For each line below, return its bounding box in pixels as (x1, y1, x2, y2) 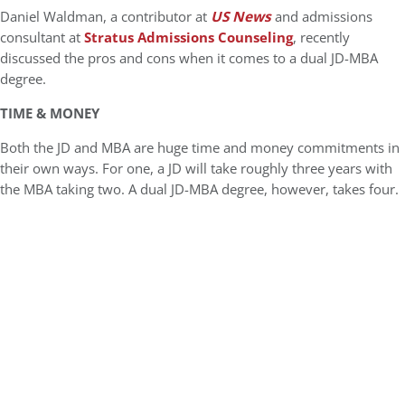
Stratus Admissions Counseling (84, 28, 293, 48)
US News (211, 7, 271, 27)
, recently (293, 28, 350, 48)
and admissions (271, 7, 372, 27)
